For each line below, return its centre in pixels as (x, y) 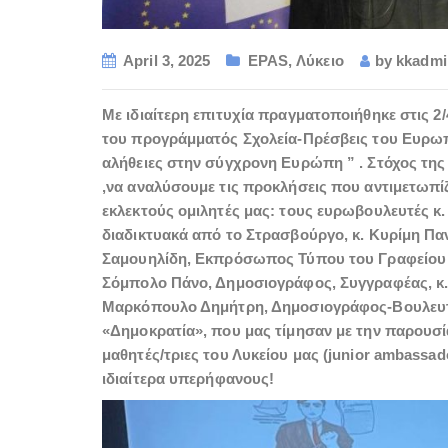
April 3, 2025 (167, 61)
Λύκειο (320, 61)
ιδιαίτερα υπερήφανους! (188, 378)
